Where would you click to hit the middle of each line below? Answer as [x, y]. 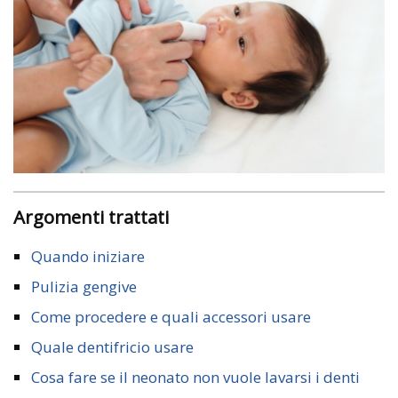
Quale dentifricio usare [112, 346]
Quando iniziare [88, 256]
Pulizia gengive [84, 286]
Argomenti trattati [97, 216]
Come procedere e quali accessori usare [171, 316]
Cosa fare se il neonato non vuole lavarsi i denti [195, 377]
